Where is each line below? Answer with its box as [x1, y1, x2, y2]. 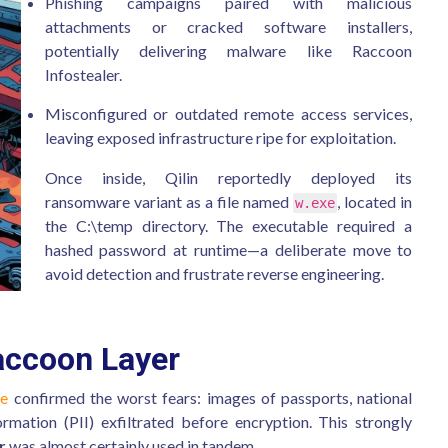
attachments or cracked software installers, [44, 17, 413, 36]
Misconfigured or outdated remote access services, [44, 104, 413, 123]
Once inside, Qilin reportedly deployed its [44, 168, 413, 187]
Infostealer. [44, 65, 122, 84]
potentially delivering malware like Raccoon [44, 41, 413, 60]
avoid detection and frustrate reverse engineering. [44, 264, 384, 283]
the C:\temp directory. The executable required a [44, 216, 413, 235]
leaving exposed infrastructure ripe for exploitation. [44, 128, 396, 147]
